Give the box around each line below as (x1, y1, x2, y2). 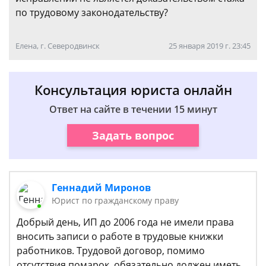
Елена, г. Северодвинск (15, 40, 100, 51)
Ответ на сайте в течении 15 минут (49, 103, 217, 116)
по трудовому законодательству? (15, 6, 168, 19)
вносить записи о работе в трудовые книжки (17, 230, 223, 243)
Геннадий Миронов (52, 181, 151, 194)
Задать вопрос (92, 128, 174, 142)
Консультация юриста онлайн (34, 81, 232, 99)
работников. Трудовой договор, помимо (17, 244, 205, 258)
